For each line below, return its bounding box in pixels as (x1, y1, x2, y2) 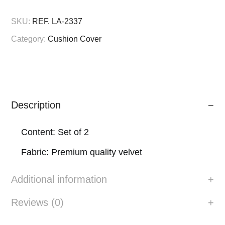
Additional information (11, 174, 107, 185)
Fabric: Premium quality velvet (21, 147, 143, 158)
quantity (23, 7, 55, 18)
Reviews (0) (11, 197, 64, 208)
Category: (11, 35, 48, 44)
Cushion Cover (48, 35, 102, 44)
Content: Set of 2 (21, 127, 89, 138)
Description (11, 99, 61, 111)
